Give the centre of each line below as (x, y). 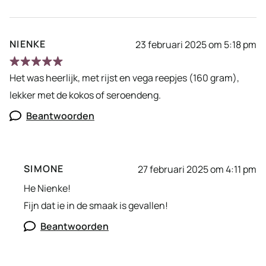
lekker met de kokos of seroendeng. (86, 95)
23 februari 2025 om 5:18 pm (196, 44)
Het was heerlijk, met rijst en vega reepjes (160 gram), (124, 78)
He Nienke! (47, 189)
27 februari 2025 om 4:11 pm (197, 169)
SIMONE (44, 169)
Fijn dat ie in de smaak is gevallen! (96, 206)
